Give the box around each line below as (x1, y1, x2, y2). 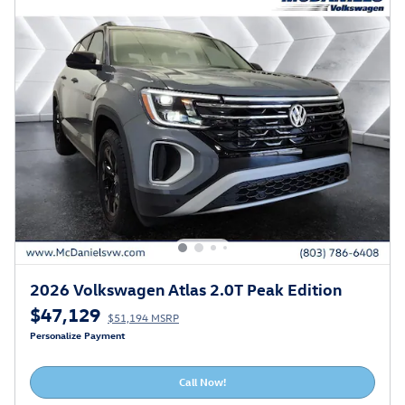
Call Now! (179, 374, 226, 390)
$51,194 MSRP (108, 309, 179, 325)
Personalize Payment (30, 327, 126, 342)
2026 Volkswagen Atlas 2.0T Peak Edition (30, 278, 342, 299)
